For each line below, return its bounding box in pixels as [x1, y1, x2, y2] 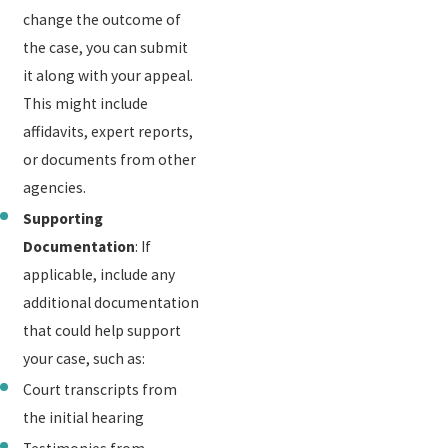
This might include [23, 93, 149, 113]
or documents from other [23, 149, 197, 169]
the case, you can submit [23, 37, 189, 57]
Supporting [23, 208, 104, 228]
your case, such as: [23, 348, 146, 368]
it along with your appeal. [23, 65, 194, 85]
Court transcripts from [23, 379, 178, 399]
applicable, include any [23, 264, 176, 284]
